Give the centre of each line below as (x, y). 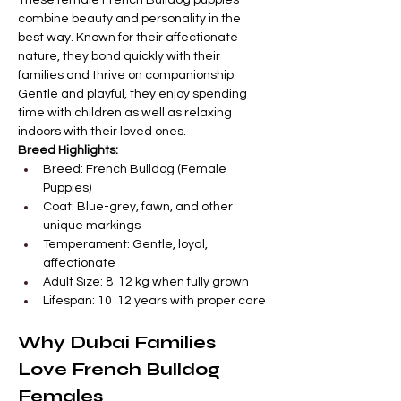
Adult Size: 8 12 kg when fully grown (146, 282)
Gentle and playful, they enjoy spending (134, 94)
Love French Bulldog (121, 370)
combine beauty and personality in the (131, 19)
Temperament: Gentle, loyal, (127, 245)
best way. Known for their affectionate (129, 38)
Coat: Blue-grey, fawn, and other (139, 207)
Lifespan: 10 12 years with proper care (154, 301)
